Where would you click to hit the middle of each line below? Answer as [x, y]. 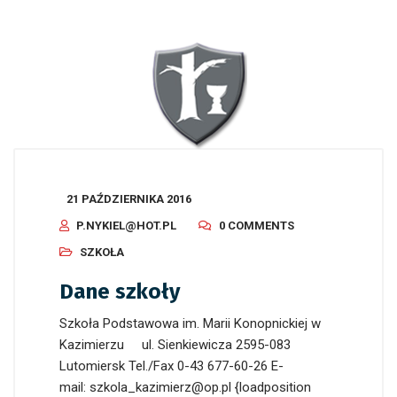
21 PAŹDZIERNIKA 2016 [129, 198]
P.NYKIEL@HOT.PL [126, 225]
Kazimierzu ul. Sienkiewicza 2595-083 [175, 344]
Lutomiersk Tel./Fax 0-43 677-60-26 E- [171, 366]
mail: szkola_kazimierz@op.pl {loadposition [185, 387]
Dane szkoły [120, 291]
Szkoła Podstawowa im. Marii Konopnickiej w [190, 323]
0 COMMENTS [257, 225]
